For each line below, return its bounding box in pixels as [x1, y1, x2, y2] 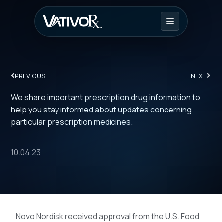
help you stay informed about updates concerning [11, 104, 192, 115]
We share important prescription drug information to [11, 92, 201, 103]
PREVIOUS [15, 71, 46, 81]
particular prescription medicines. [11, 116, 133, 128]
